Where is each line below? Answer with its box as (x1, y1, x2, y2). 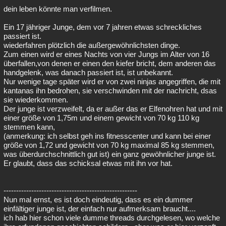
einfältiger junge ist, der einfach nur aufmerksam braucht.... (4, 204, 196, 213)
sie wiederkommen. (4, 95, 68, 104)
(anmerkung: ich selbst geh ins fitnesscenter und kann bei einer (4, 132, 211, 140)
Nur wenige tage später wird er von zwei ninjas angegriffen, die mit (4, 77, 220, 86)
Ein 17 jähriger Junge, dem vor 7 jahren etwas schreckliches (4, 23, 202, 31)
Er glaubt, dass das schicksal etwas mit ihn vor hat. (4, 159, 173, 167)
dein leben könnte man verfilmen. (4, 5, 112, 13)
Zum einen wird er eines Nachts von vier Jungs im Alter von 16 (4, 50, 209, 59)
